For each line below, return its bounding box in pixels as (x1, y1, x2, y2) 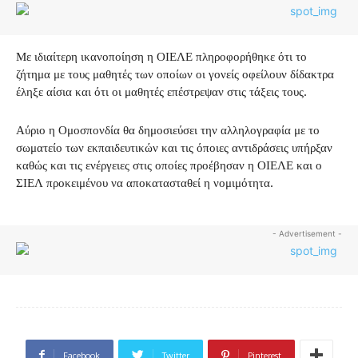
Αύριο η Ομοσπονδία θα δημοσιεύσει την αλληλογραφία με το (16, 121, 320, 137)
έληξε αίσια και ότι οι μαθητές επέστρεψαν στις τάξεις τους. (16, 83, 307, 99)
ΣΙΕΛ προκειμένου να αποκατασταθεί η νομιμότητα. (16, 174, 273, 190)
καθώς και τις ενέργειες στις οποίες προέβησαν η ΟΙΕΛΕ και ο (16, 157, 322, 173)
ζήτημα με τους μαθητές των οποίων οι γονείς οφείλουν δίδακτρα (16, 66, 334, 82)
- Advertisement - (272, 228, 342, 238)
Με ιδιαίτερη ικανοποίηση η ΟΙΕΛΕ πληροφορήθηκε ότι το (16, 48, 307, 64)
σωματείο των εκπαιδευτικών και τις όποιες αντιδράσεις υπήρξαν (16, 139, 332, 155)
